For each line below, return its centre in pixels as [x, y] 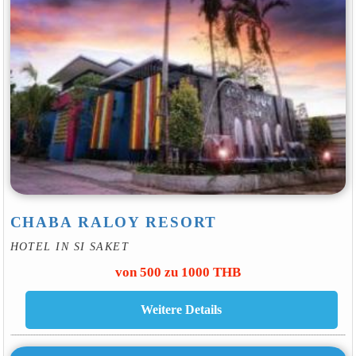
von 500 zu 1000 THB [178, 272]
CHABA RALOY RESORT [114, 222]
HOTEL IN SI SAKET [70, 247]
